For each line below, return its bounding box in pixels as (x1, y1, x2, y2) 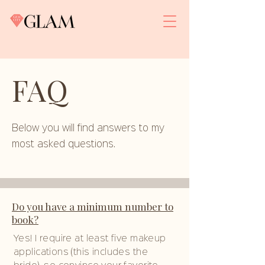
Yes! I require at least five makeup (14, 235, 166, 243)
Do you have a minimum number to (12, 200, 173, 213)
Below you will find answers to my (12, 124, 164, 133)
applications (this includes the (14, 248, 148, 257)
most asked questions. (12, 140, 118, 149)
